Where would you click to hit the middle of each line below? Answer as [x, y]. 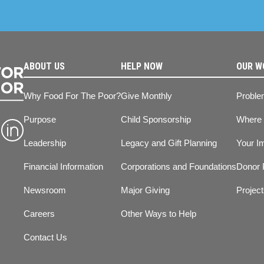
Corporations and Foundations [179, 167]
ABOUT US [44, 67]
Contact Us [45, 237]
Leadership [45, 143]
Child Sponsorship [156, 120]
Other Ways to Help [159, 214]
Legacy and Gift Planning [169, 143]
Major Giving [145, 190]
